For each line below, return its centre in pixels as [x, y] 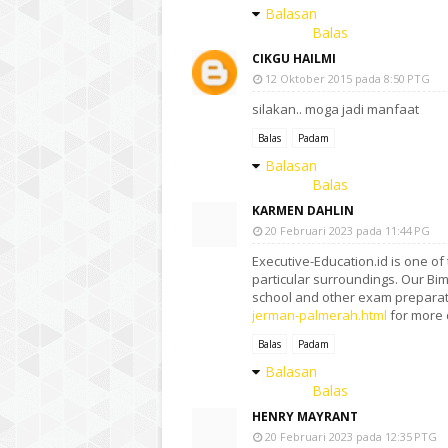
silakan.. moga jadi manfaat [335, 109]
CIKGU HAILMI [294, 58]
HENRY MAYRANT [305, 416]
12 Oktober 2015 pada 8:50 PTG [347, 78]
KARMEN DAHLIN [303, 210]
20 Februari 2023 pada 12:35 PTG [351, 436]
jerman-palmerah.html [319, 315]
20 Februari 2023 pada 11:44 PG [347, 230]
